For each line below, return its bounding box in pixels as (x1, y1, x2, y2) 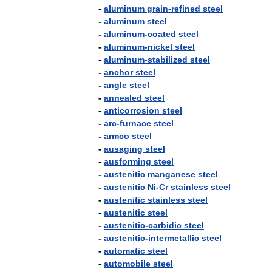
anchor (104, 67, 133, 77)
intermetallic (148, 233, 199, 243)
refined (171, 4, 200, 13)
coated (148, 29, 176, 39)
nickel (148, 42, 172, 52)
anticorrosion (104, 106, 160, 115)
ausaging (104, 144, 143, 154)
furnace (120, 118, 151, 128)
